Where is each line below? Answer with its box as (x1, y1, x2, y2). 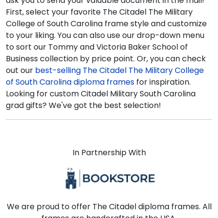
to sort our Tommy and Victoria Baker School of (6, 41, 188, 53)
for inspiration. (134, 76, 191, 88)
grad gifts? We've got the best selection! (6, 100, 161, 111)
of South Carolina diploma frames (6, 76, 134, 88)
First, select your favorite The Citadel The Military (6, 6, 193, 18)
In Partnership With (72, 147, 146, 159)
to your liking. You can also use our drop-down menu (6, 30, 204, 41)
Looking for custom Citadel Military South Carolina (6, 88, 196, 100)
